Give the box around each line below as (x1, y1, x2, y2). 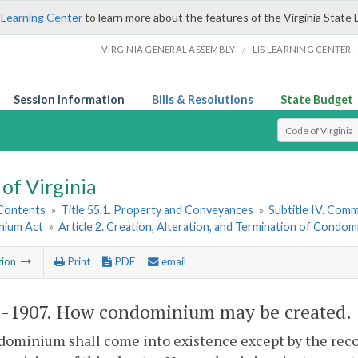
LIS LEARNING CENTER (252, 44, 352, 54)
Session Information (14, 93, 125, 106)
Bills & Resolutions (152, 93, 253, 106)
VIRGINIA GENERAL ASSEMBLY (101, 44, 236, 54)
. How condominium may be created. (46, 299, 352, 324)
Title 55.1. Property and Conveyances (61, 203, 254, 217)
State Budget (280, 93, 353, 106)
